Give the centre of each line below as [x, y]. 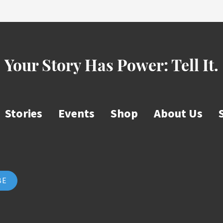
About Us [178, 114]
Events [76, 114]
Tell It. [195, 67]
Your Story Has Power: [88, 67]
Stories [24, 114]
